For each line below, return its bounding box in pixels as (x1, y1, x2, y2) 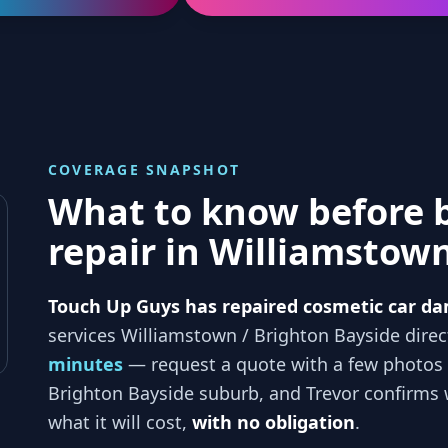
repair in (48, 227, 209, 276)
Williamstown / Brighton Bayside (121, 323, 400, 347)
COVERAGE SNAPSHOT (48, 160, 241, 179)
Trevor (306, 381, 359, 405)
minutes (48, 352, 123, 376)
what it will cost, (48, 410, 192, 434)
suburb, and (194, 381, 306, 405)
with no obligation (192, 410, 355, 434)
